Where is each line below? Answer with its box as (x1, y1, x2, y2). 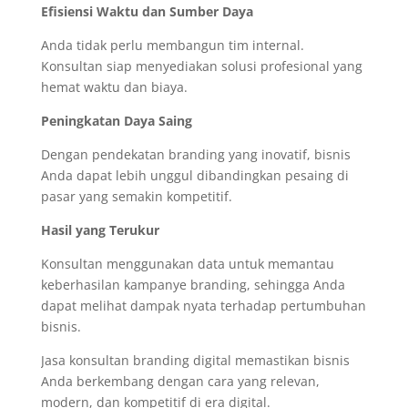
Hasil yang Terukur (40, 221, 159, 239)
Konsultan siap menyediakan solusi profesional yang (40, 57, 362, 75)
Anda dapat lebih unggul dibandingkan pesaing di (40, 167, 349, 184)
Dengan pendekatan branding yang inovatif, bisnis (40, 146, 351, 163)
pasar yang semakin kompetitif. (40, 188, 232, 205)
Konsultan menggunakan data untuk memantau (40, 255, 334, 272)
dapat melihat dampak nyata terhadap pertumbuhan (40, 297, 366, 314)
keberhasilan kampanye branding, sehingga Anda (40, 276, 345, 293)
